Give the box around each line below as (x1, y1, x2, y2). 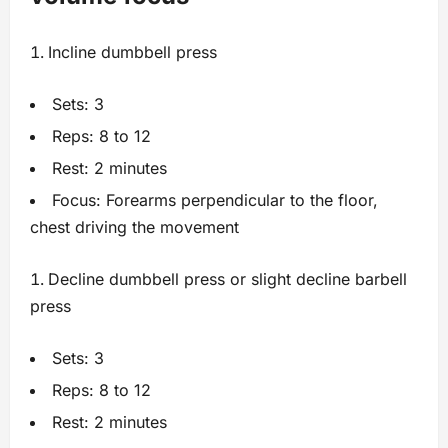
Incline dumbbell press (48, 42, 217, 63)
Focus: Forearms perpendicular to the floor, (52, 190, 378, 211)
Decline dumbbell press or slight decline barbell (48, 269, 407, 290)
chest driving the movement (30, 217, 239, 238)
